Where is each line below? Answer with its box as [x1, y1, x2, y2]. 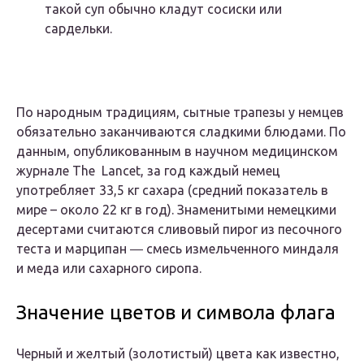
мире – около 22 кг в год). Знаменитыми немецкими [16, 202, 336, 218]
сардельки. [45, 21, 112, 37]
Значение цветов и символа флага [16, 301, 336, 324]
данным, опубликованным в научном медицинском [16, 144, 338, 159]
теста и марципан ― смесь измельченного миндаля [16, 241, 339, 257]
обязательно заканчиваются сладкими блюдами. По [16, 124, 346, 140]
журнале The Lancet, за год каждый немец [16, 163, 280, 179]
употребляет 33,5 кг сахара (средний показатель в [16, 183, 328, 198]
